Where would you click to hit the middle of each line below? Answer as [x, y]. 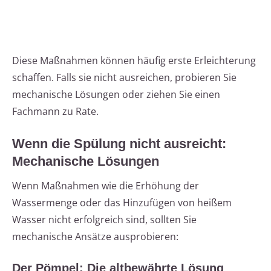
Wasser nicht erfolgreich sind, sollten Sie [104, 220]
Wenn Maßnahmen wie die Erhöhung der [106, 186]
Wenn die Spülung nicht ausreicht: [119, 144]
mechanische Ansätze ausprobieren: [95, 237]
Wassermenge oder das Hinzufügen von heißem [122, 203]
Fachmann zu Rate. [55, 112]
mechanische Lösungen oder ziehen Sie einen [116, 95]
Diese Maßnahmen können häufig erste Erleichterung [134, 61]
